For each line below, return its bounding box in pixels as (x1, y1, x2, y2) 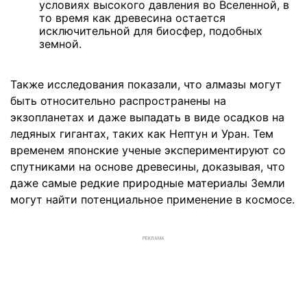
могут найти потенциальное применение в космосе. (10, 193, 295, 206)
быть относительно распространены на (10, 94, 226, 108)
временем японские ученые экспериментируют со (10, 143, 286, 157)
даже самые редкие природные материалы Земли (10, 176, 285, 190)
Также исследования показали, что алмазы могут (10, 77, 282, 91)
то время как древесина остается (39, 11, 225, 25)
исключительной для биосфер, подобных (39, 24, 262, 38)
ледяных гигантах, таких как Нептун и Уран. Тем (10, 127, 273, 140)
